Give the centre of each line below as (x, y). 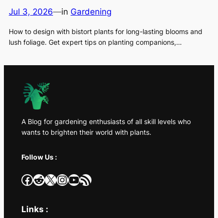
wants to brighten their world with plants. (86, 132)
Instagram (61, 179)
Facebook (24, 179)
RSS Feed (83, 179)
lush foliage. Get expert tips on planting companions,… (95, 42)
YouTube (71, 179)
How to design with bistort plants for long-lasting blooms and (106, 31)
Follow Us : (39, 157)
